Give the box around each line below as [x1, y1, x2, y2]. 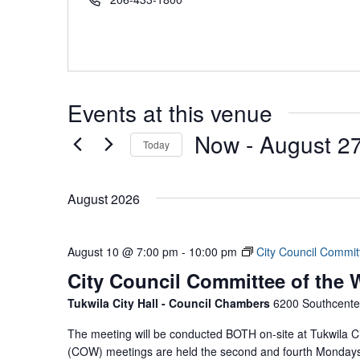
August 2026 [67, 190, 140, 208]
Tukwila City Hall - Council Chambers [67, 295, 273, 311]
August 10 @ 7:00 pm [67, 243, 178, 260]
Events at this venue [67, 96, 272, 129]
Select [194, 160, 233, 175]
